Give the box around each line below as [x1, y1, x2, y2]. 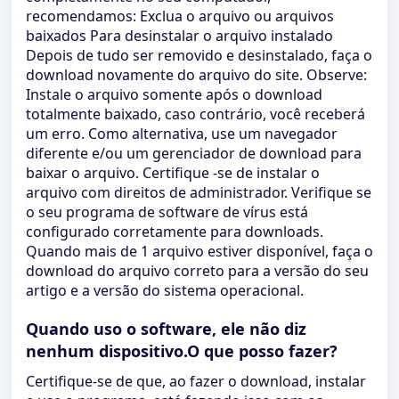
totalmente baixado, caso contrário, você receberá [26, 104, 365, 124]
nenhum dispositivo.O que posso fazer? [26, 340, 338, 362]
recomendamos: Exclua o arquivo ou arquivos [26, 6, 334, 26]
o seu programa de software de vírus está [26, 202, 308, 222]
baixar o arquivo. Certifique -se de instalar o [26, 163, 320, 183]
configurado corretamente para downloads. [26, 222, 323, 241]
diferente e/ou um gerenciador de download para [26, 143, 362, 163]
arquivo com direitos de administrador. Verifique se [26, 183, 371, 202]
